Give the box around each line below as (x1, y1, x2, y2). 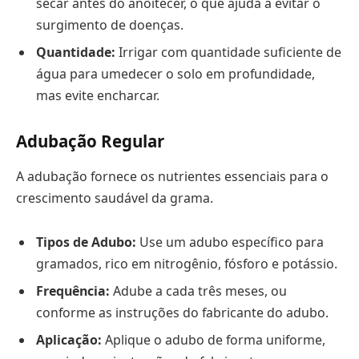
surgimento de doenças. (36, 15, 184, 34)
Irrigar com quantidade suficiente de (115, 42, 341, 61)
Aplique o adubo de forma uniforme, (102, 331, 325, 349)
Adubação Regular (16, 130, 164, 153)
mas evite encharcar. (36, 86, 159, 104)
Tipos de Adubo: (36, 233, 136, 252)
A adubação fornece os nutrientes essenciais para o (16, 167, 329, 185)
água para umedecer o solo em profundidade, (36, 64, 315, 83)
